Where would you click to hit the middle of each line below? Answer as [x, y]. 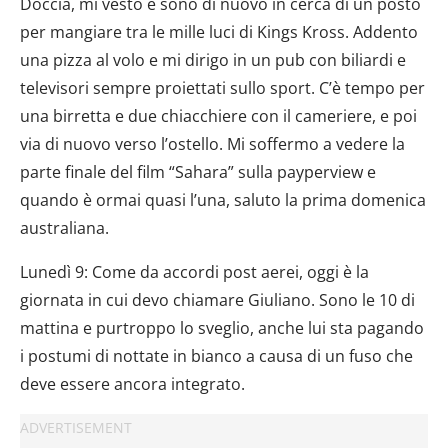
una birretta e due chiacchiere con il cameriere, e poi [218, 115]
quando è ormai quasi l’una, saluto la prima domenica [223, 199]
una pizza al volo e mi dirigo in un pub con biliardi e [213, 59]
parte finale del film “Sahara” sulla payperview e [198, 171]
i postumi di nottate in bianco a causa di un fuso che [216, 355]
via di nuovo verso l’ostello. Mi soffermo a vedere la [212, 143]
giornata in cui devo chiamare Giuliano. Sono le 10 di [217, 299]
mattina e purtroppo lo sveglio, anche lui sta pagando [222, 327]
